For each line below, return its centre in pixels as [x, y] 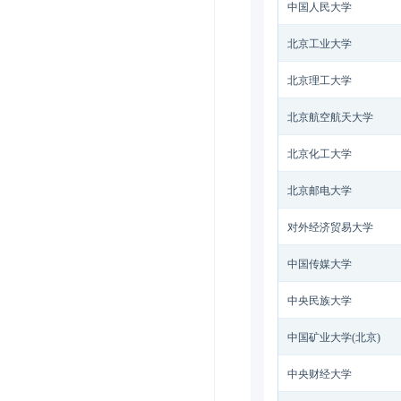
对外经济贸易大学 [330, 227]
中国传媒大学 [320, 264]
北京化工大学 [320, 154]
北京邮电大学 [320, 191]
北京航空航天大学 [330, 117]
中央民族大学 [320, 301]
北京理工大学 [320, 81]
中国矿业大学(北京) [334, 337]
